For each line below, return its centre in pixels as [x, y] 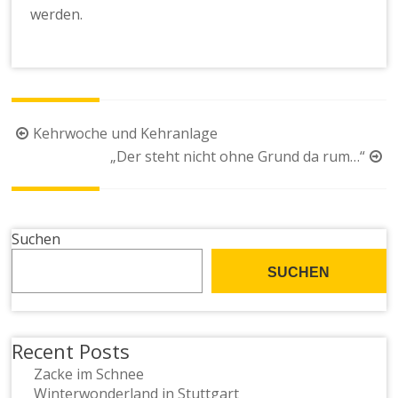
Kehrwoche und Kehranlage [126, 133]
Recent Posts [71, 350]
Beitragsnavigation [91, 133]
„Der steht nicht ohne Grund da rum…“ [237, 156]
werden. [57, 15]
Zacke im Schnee [89, 374]
